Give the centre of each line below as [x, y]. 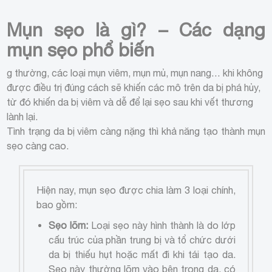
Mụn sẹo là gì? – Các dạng [136, 29]
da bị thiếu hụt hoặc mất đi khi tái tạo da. [142, 254]
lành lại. [22, 116]
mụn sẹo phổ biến [81, 49]
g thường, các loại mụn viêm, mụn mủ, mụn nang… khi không [135, 73]
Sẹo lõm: [69, 225]
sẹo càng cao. [38, 145]
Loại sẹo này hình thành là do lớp [162, 225]
